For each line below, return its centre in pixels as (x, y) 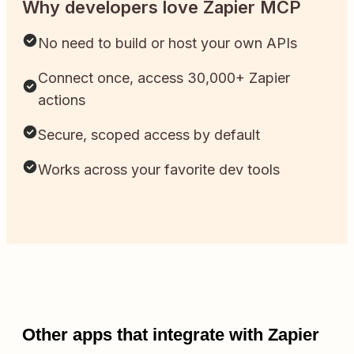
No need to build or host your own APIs (168, 43)
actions (62, 100)
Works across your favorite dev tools (159, 170)
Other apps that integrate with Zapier (171, 334)
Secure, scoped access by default (149, 135)
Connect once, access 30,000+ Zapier (164, 78)
